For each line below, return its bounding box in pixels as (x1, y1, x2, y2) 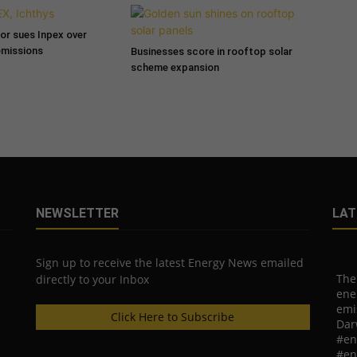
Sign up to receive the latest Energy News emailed (35, 254, 304, 270)
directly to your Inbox (35, 271, 149, 287)
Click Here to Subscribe (111, 308, 234, 324)
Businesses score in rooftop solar (130, 45, 292, 57)
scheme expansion (130, 61, 219, 73)
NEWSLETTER (35, 205, 119, 221)
